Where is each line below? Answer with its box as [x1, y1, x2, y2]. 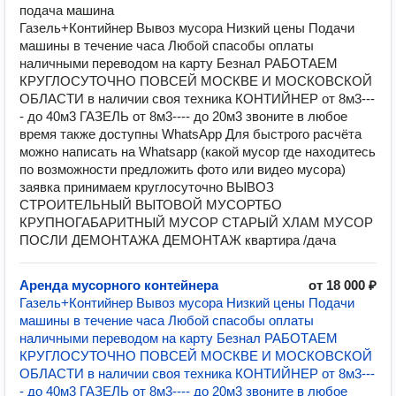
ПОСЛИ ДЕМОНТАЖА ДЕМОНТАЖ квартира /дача [19, 232, 336, 247]
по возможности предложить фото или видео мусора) [19, 162, 346, 177]
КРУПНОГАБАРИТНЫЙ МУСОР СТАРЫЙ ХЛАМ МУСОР [19, 215, 373, 230]
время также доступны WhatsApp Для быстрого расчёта [19, 126, 362, 141]
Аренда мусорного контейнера [19, 278, 218, 293]
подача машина [19, 3, 114, 18]
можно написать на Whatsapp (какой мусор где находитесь [19, 144, 376, 159]
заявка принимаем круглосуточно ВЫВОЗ [19, 179, 274, 194]
